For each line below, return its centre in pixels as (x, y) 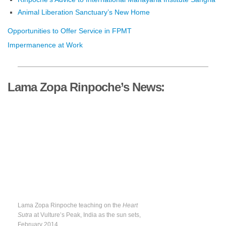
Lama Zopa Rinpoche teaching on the (70, 205)
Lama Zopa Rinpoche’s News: (86, 87)
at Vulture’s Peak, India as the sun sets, (87, 215)
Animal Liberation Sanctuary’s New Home (84, 12)
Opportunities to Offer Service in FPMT (70, 31)
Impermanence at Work (45, 45)
